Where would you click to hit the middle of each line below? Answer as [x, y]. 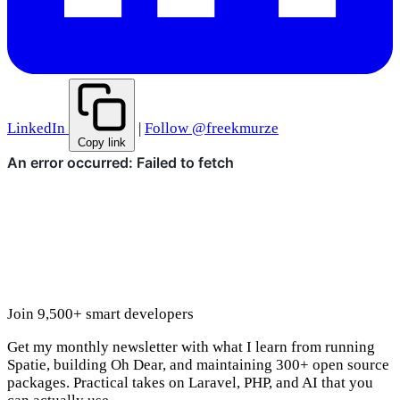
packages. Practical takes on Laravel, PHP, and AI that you [190, 383]
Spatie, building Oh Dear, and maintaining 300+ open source [198, 365]
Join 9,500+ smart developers [100, 314]
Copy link [102, 143]
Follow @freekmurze [212, 129]
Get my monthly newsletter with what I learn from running [191, 347]
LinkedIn [36, 129]
